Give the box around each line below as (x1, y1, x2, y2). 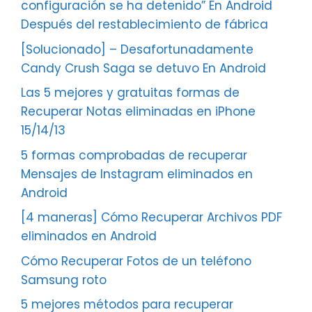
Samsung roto (21, 271, 107, 288)
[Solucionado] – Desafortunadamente (21, 40, 253, 58)
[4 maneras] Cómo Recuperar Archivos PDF (21, 209, 282, 226)
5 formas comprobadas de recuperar (21, 146, 247, 164)
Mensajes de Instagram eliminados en (21, 165, 253, 182)
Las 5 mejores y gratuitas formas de (21, 84, 240, 102)
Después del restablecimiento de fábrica (21, 16, 268, 33)
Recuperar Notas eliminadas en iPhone (21, 103, 256, 120)
